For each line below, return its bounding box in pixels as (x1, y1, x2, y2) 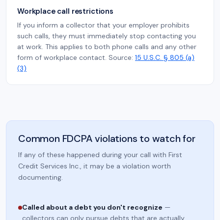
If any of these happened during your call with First (18, 150, 182, 159)
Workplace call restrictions (17, 6, 113, 16)
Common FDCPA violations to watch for (18, 132, 195, 145)
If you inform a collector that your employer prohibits (17, 21, 190, 29)
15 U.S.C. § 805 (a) (135, 53, 194, 62)
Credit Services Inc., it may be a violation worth (18, 162, 171, 170)
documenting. (18, 173, 63, 182)
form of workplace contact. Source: (17, 53, 135, 62)
